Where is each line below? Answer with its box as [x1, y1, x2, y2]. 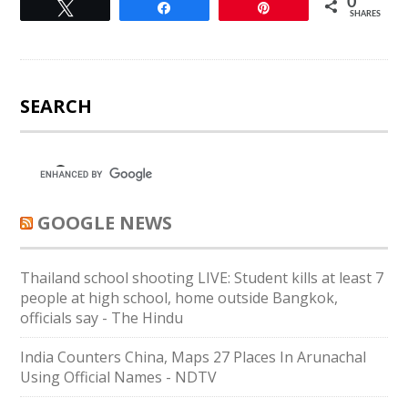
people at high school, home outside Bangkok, [20, 288, 339, 308]
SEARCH [20, 94, 93, 118]
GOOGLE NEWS [37, 210, 173, 235]
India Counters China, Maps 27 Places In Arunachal [20, 347, 367, 367]
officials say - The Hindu [20, 308, 184, 328]
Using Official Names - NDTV [20, 367, 218, 387]
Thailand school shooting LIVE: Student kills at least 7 [20, 268, 384, 288]
